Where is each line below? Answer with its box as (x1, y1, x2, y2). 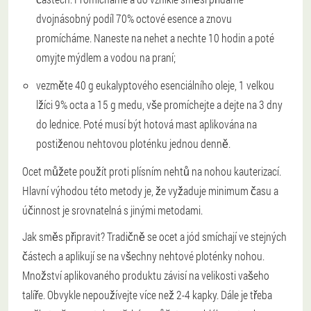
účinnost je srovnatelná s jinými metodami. (22, 203, 203, 218)
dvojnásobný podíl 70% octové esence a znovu (36, 11, 232, 26)
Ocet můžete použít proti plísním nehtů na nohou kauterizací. (22, 164, 281, 179)
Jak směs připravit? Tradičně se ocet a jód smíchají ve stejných (22, 229, 287, 244)
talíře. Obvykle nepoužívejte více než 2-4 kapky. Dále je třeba (22, 287, 272, 303)
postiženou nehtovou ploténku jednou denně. (36, 136, 230, 151)
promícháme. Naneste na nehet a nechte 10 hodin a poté (36, 31, 274, 46)
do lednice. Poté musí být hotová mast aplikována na (36, 117, 257, 132)
